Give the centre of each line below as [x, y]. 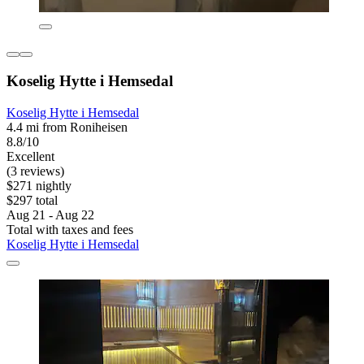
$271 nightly [39, 185]
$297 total [32, 200]
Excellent [30, 156]
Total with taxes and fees [70, 229]
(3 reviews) [35, 171]
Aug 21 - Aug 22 [50, 214]
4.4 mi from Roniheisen [67, 127]
